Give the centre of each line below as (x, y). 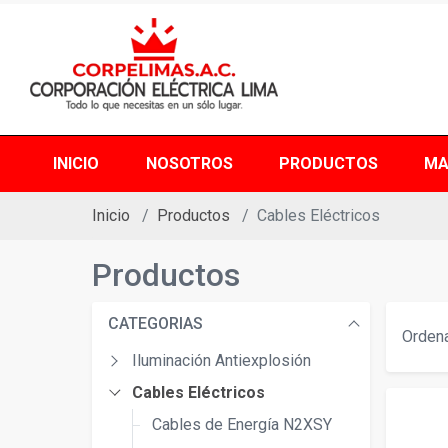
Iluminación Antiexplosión (221, 361)
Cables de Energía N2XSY (242, 425)
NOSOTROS (189, 163)
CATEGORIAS (155, 324)
